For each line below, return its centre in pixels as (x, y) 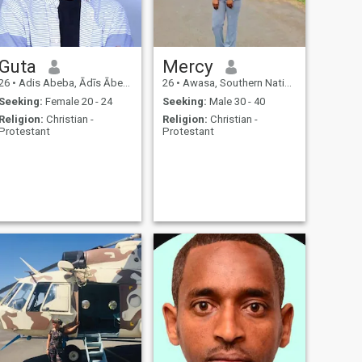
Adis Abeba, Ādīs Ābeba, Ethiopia (69, 83)
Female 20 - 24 (77, 101)
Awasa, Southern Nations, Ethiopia (232, 83)
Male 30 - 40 (236, 101)
